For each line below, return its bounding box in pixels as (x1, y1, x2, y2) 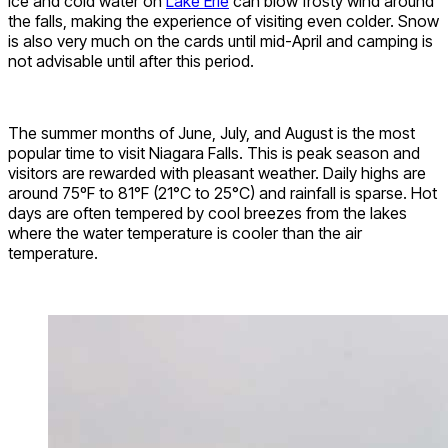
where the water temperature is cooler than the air (8, 222, 362, 243)
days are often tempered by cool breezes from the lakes (8, 202, 407, 223)
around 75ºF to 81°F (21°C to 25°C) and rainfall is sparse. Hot (8, 182, 437, 203)
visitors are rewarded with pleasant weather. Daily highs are (8, 162, 426, 183)
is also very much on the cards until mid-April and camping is (8, 30, 433, 51)
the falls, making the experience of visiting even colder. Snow (8, 10, 439, 31)
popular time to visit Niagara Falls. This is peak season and (8, 142, 420, 163)
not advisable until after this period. (8, 50, 258, 71)
